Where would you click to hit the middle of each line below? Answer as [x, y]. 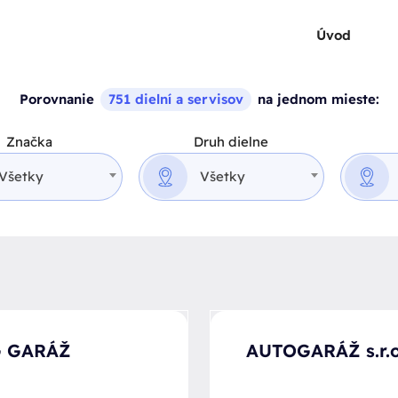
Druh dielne [231, 142]
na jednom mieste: [316, 99]
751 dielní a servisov [175, 99]
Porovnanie [59, 99]
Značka [30, 142]
